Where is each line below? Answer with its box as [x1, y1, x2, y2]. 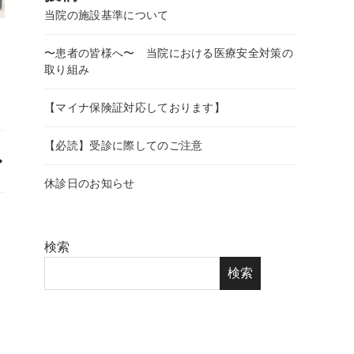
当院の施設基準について [44, 9, 169, 22]
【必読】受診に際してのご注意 [44, 139, 203, 153]
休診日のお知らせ [44, 177, 135, 190]
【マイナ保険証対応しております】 [44, 101, 226, 115]
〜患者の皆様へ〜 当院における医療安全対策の [44, 47, 294, 60]
